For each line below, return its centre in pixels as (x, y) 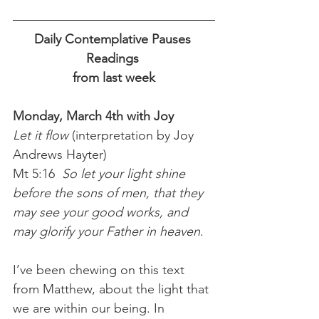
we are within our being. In (90, 308)
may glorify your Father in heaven (106, 231)
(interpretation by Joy (135, 135)
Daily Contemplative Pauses (114, 39)
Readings (114, 58)
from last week (114, 77)
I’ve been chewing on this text (100, 270)
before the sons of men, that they (110, 193)
